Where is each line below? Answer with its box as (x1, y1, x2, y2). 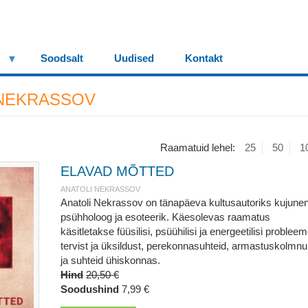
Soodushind (60, 283, 119, 295)
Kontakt (185, 52, 223, 64)
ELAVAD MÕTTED (60, 164, 174, 179)
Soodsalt (41, 52, 83, 64)
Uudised (114, 52, 154, 64)
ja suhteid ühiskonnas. (60, 254, 160, 266)
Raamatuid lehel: (159, 142, 238, 153)
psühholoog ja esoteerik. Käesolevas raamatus (60, 211, 270, 223)
